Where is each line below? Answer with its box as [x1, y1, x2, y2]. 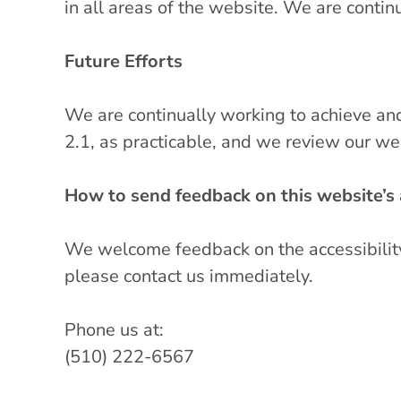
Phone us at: [64, 317, 164, 342]
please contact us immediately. [64, 263, 313, 288]
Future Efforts [64, 48, 183, 73]
